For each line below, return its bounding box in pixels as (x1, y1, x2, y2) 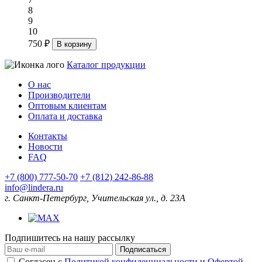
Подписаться (120, 245, 166, 254)
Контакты (28, 131, 67, 142)
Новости (28, 142, 63, 152)
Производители (28, 90, 91, 101)
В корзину (57, 40, 92, 49)
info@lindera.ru (5, 182, 63, 193)
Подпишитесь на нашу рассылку (5, 233, 135, 243)
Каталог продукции (67, 60, 146, 70)
